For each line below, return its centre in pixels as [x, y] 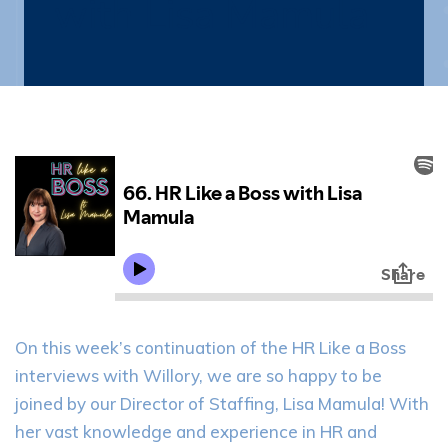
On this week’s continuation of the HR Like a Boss [210, 347]
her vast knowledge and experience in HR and [196, 431]
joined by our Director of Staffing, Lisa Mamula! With [222, 403]
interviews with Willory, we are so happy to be [198, 375]
